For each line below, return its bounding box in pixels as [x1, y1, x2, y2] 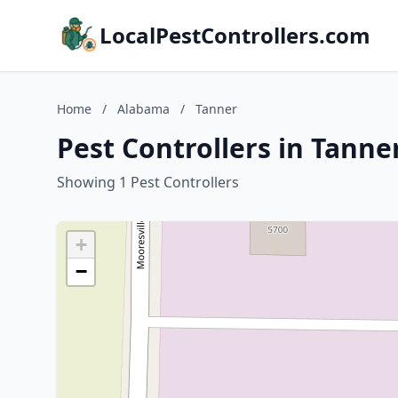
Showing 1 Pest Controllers [57, 172, 239, 192]
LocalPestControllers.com [99, 20, 370, 50]
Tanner [195, 100, 237, 117]
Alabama [117, 100, 170, 117]
